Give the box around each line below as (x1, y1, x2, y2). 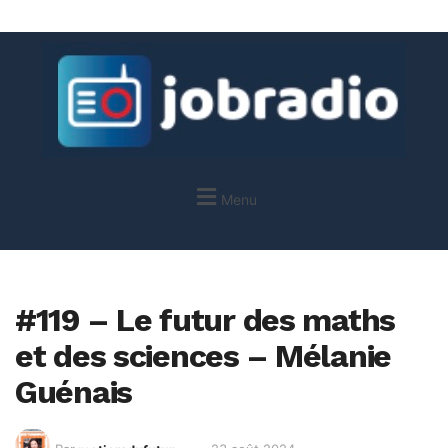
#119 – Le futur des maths (15, 301, 395, 339)
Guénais (15, 373, 133, 411)
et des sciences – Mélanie (15, 337, 391, 375)
